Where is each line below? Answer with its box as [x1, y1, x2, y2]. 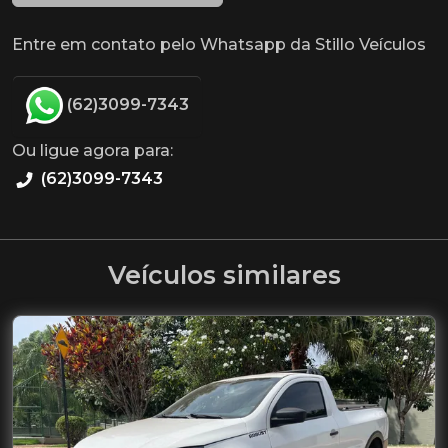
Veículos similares [107, 260, 341, 290]
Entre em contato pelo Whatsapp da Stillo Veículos [12, 35, 426, 54]
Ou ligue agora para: [12, 141, 173, 160]
